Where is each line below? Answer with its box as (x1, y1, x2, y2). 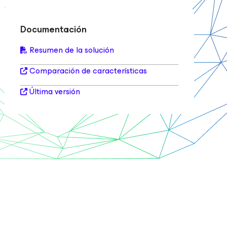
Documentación (20, 22, 87, 37)
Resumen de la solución (29, 43, 115, 57)
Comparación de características (29, 64, 147, 78)
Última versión (29, 85, 81, 98)
